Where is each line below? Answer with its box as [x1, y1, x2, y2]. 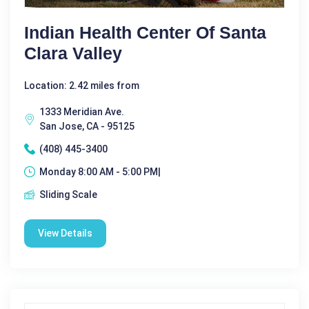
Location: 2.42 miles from [24, 79, 139, 91]
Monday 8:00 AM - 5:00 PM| [39, 166, 161, 177]
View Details [38, 227, 92, 239]
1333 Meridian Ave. [39, 106, 124, 117]
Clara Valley [24, 43, 122, 63]
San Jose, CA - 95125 [39, 120, 134, 132]
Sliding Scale [39, 188, 97, 200]
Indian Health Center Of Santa [24, 22, 266, 42]
